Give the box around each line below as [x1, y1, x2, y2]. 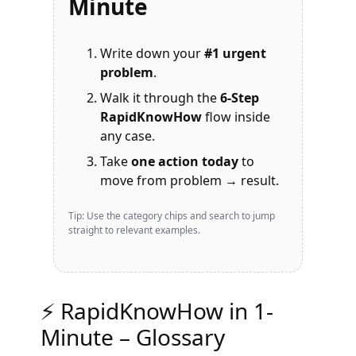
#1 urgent [204, 44, 267, 62]
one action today [131, 153, 239, 170]
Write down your [100, 44, 205, 62]
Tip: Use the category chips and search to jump [68, 209, 276, 222]
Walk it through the [100, 89, 221, 106]
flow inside [202, 108, 271, 126]
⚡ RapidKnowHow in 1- [41, 296, 274, 326]
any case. [100, 127, 156, 145]
